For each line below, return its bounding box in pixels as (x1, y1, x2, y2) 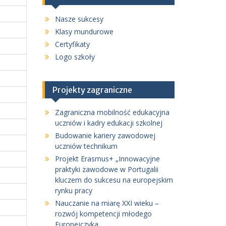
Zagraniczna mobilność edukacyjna (54, 107, 169, 117)
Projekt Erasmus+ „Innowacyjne (54, 154, 160, 163)
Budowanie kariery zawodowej (54, 131, 155, 140)
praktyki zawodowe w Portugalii (54, 164, 158, 174)
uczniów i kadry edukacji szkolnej (54, 118, 162, 128)
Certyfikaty (54, 39, 90, 49)
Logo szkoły (54, 52, 95, 62)
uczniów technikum (54, 141, 118, 151)
